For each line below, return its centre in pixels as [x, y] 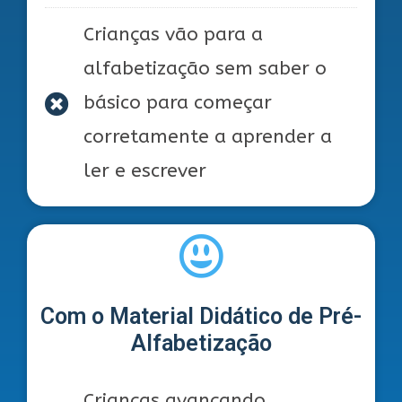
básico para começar [177, 103]
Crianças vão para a [173, 35]
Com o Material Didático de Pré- [201, 317]
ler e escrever [144, 171]
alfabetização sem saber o [205, 69]
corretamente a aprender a [207, 137]
